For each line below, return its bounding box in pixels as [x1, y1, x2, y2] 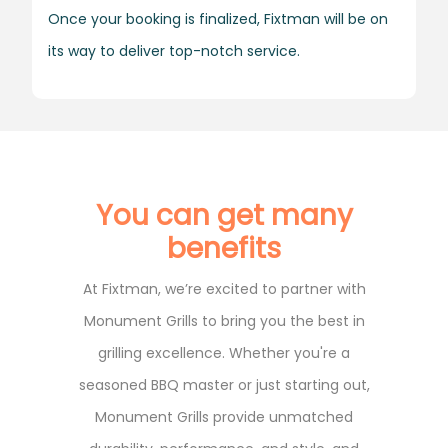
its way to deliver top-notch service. [48, 40, 300, 61]
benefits [167, 228, 281, 268]
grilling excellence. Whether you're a [98, 342, 350, 363]
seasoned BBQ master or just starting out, [78, 374, 370, 395]
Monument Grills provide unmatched [95, 406, 353, 427]
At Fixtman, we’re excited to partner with [82, 278, 366, 299]
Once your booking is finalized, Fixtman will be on [48, 8, 388, 29]
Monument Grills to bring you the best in [83, 310, 365, 331]
